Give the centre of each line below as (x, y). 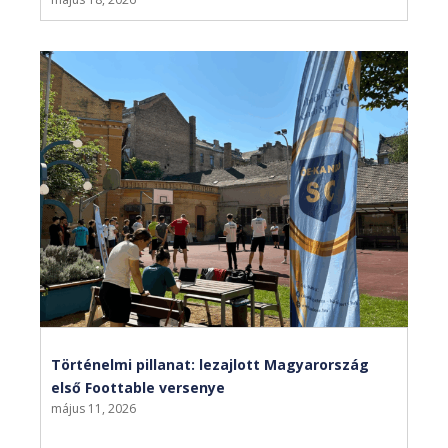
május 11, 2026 (93, 409)
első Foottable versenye (138, 388)
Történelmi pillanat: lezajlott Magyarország (210, 365)
